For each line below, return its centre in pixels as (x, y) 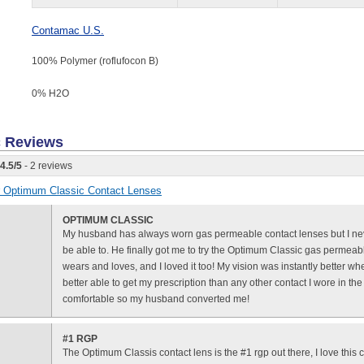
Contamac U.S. (68, 31)
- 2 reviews (47, 166)
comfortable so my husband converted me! (156, 299)
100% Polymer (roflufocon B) (95, 61)
